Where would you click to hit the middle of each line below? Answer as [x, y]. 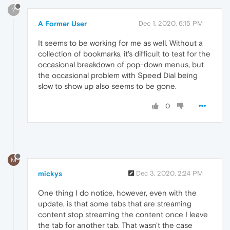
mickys [50, 173]
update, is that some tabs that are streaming [115, 203]
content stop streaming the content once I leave [123, 214]
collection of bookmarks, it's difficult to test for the [124, 53]
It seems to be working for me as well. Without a [120, 43]
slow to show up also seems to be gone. [107, 86]
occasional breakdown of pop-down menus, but [121, 64]
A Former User [62, 23]
